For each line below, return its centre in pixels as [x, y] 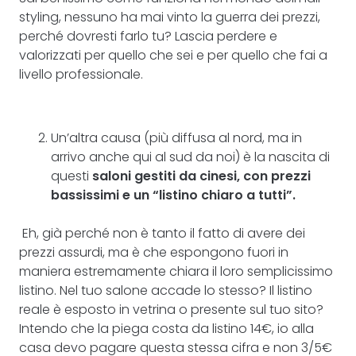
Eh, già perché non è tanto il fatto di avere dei [164, 233]
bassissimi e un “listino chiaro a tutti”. [173, 195]
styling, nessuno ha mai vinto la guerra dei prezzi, [170, 17]
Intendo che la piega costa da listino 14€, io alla [166, 329]
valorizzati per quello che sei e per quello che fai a [173, 55]
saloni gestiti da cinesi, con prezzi [201, 176]
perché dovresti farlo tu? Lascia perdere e [148, 36]
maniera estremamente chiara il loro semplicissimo [176, 271]
